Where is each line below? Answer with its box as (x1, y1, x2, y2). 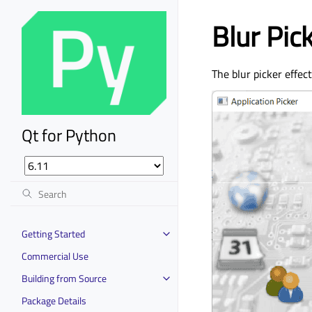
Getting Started (22, 226, 85, 241)
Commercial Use (22, 248, 88, 263)
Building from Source (22, 270, 107, 286)
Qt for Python (22, 122, 116, 148)
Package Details (22, 292, 86, 308)
